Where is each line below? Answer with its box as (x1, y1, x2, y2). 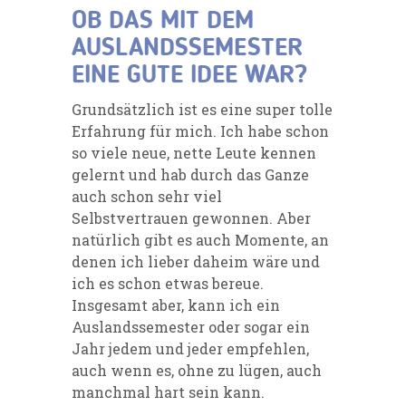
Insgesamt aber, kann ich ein (72, 295, 280, 314)
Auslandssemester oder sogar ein (72, 316, 310, 336)
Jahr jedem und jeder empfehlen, (72, 338, 309, 358)
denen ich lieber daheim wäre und (72, 251, 320, 271)
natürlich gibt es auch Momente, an (72, 229, 329, 249)
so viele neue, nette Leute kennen (72, 142, 316, 162)
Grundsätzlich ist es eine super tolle (72, 99, 333, 119)
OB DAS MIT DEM (72, 8, 254, 34)
